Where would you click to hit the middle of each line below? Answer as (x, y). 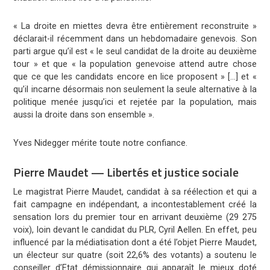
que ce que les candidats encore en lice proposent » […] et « (135, 77)
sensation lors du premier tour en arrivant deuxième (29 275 (135, 218)
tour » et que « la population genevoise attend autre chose (135, 64)
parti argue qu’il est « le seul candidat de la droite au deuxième (135, 52)
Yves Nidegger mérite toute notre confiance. (101, 143)
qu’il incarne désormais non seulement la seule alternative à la (135, 90)
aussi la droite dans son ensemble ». (84, 115)
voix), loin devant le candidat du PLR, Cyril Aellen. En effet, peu (135, 230)
